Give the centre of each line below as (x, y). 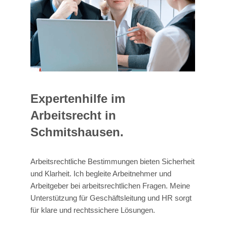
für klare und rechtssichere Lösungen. (93, 210)
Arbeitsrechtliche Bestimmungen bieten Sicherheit (112, 161)
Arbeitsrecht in (73, 115)
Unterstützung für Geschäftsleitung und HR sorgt (111, 198)
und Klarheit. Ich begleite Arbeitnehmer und (101, 173)
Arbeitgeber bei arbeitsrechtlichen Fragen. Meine (110, 185)
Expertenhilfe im (78, 98)
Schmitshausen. (77, 132)
